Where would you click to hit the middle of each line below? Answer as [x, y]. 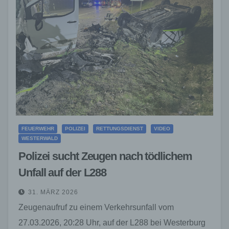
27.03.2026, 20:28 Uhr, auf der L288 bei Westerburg [112, 222]
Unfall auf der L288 [63, 172]
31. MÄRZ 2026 [53, 192]
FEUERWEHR [38, 128]
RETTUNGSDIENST [120, 128]
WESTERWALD [40, 138]
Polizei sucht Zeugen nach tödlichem [105, 156]
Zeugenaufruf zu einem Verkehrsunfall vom [96, 207]
